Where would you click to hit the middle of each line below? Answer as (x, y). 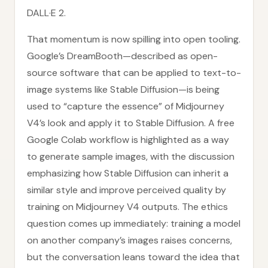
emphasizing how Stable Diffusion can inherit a (128, 173)
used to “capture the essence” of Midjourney (126, 106)
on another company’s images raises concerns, (130, 240)
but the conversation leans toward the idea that (133, 257)
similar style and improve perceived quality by (127, 190)
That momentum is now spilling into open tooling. (134, 39)
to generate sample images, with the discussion (131, 156)
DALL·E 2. (46, 13)
